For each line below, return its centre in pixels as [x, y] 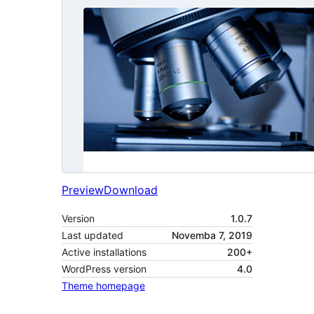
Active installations [104, 252]
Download [131, 190]
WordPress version [104, 269]
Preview [83, 190]
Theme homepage [103, 286]
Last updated [93, 235]
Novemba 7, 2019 [212, 235]
